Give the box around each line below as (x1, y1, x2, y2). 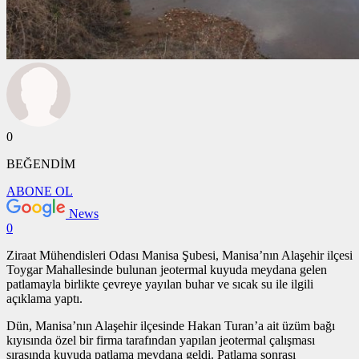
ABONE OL (6, 184, 73, 199)
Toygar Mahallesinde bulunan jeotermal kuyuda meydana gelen (6, 263, 327, 277)
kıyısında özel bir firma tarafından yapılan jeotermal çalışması (6, 333, 315, 348)
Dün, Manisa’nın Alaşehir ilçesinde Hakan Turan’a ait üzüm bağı (6, 319, 335, 333)
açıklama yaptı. (6, 292, 83, 306)
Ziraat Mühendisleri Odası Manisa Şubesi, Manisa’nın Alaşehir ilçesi (6, 248, 353, 263)
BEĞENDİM (6, 157, 75, 171)
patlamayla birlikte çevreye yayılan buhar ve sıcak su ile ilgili (6, 277, 313, 292)
